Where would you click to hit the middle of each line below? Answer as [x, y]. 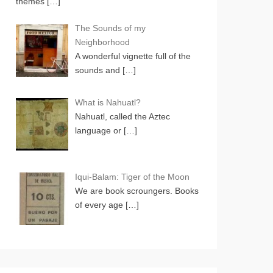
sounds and [98, 70]
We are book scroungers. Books [136, 190]
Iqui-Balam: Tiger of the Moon [132, 176]
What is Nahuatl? [108, 103]
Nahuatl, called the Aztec [122, 117]
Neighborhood [102, 42]
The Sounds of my [110, 28]
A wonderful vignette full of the [133, 56]
